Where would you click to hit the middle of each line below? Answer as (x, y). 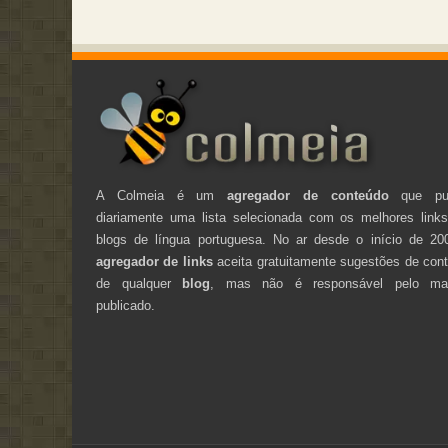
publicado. (125, 305)
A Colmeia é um (162, 195)
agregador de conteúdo (308, 195)
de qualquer (139, 283)
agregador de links (154, 261)
